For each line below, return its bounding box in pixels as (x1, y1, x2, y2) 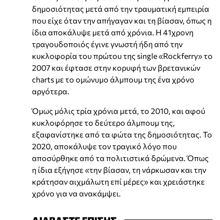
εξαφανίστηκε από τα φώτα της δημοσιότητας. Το (32, 129, 212, 139)
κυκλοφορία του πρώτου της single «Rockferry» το (32, 51, 213, 60)
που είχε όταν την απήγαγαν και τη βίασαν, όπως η (32, 15, 212, 25)
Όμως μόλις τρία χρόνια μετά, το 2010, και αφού (32, 106, 205, 115)
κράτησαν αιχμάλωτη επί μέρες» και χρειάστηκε (32, 176, 205, 186)
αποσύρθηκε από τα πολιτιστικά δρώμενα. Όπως (32, 153, 209, 163)
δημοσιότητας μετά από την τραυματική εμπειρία (32, 3, 209, 13)
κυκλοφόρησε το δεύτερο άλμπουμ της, (32, 117, 175, 127)
